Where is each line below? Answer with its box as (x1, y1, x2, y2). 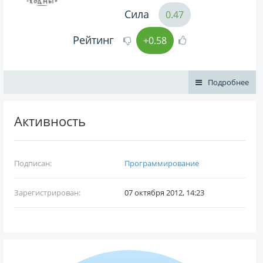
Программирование (124, 157, 199, 168)
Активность (14, 112, 86, 130)
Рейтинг (73, 32, 114, 47)
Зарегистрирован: (14, 187, 80, 198)
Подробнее (208, 76, 249, 87)
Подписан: (14, 157, 52, 168)
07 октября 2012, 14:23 (124, 187, 204, 198)
